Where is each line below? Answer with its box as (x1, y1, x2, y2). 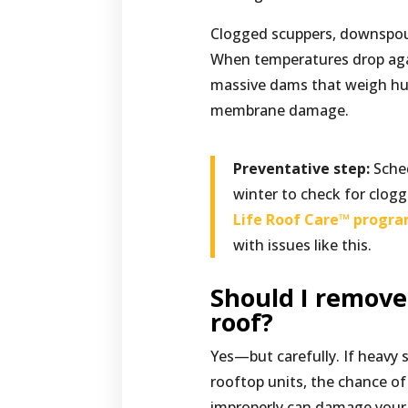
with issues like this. (233, 235, 372, 256)
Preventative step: (233, 158, 371, 179)
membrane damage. (210, 100, 350, 121)
